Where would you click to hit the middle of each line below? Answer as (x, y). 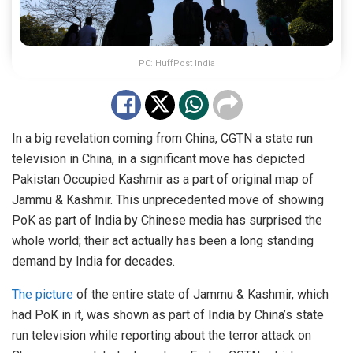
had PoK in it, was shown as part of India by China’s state (168, 314)
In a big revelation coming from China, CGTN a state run (162, 138)
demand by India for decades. (93, 261)
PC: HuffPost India (176, 63)
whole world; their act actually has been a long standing (163, 240)
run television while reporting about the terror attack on (162, 335)
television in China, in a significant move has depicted (158, 158)
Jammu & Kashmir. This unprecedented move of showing (168, 199)
